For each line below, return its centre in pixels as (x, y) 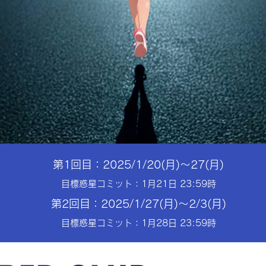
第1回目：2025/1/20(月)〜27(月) (138, 164)
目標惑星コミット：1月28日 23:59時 (138, 223)
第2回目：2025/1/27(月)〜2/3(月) (138, 204)
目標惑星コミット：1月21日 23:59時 (138, 184)
